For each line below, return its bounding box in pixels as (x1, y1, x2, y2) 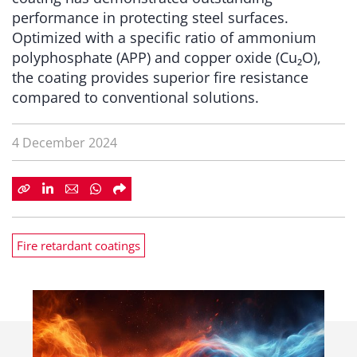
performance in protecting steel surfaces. (12, 8, 288, 27)
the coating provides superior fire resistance (12, 68, 308, 87)
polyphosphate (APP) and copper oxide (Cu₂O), (12, 48, 321, 67)
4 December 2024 (12, 134, 117, 151)
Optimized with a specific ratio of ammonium (12, 28, 316, 47)
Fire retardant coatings (17, 237, 140, 253)
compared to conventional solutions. (12, 88, 259, 107)
